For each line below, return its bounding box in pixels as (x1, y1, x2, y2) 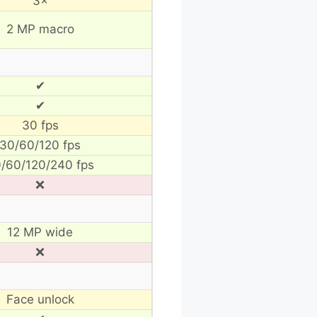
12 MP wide (7, 224, 73, 239)
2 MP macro (6, 21, 74, 36)
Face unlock (6, 292, 74, 306)
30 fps (21, 117, 59, 132)
